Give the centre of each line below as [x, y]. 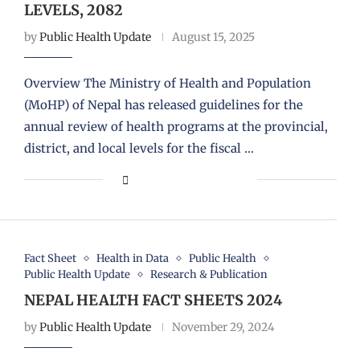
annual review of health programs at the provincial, [176, 127]
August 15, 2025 [213, 37]
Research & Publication [209, 274]
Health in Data [132, 258]
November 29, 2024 [223, 327]
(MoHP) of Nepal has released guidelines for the [163, 105]
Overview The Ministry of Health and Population [167, 83]
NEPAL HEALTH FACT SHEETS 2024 [153, 300]
